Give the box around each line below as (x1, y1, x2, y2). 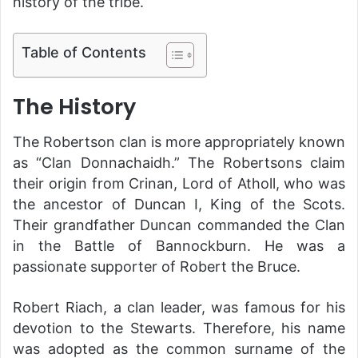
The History (13, 91, 136, 121)
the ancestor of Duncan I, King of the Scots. (13, 196, 345, 213)
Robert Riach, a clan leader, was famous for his (13, 299, 345, 316)
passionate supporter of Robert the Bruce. (13, 258, 300, 276)
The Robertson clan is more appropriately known (13, 133, 345, 151)
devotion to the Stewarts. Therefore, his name (13, 320, 345, 337)
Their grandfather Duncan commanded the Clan (13, 217, 345, 234)
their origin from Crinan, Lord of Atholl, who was (13, 175, 345, 193)
